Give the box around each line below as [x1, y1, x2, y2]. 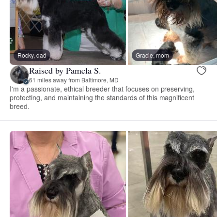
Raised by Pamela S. [29, 64, 101, 77]
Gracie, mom [136, 50, 169, 59]
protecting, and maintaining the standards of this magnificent [10, 92, 195, 102]
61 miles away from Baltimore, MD [29, 76, 119, 84]
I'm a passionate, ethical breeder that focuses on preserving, [10, 83, 195, 93]
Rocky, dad [17, 50, 46, 59]
